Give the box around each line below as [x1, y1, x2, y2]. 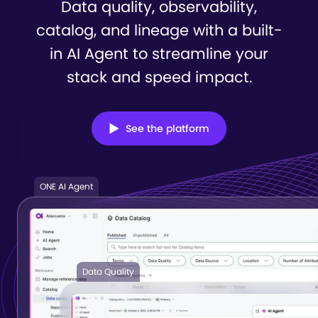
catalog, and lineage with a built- [35, 20, 283, 40]
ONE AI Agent [40, 180, 93, 192]
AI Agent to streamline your [67, 43, 268, 64]
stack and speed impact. [66, 67, 252, 87]
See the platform [126, 121, 209, 136]
